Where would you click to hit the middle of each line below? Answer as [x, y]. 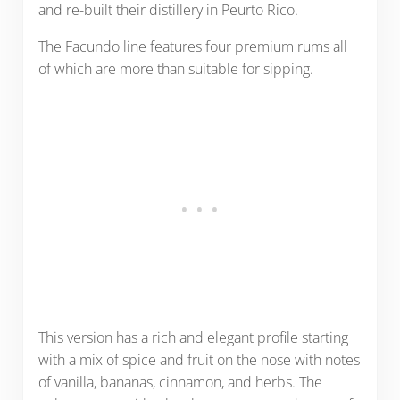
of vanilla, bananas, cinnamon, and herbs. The [180, 382]
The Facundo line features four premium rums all [192, 46]
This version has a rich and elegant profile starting [193, 337]
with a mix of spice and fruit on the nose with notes [199, 359]
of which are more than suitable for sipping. [177, 68]
